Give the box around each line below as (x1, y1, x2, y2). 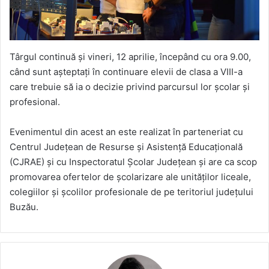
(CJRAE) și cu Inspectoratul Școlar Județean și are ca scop (10, 156, 257, 168)
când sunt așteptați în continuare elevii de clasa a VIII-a (10, 65, 243, 77)
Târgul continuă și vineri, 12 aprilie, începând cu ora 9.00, (10, 50, 251, 62)
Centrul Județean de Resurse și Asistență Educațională (10, 141, 243, 153)
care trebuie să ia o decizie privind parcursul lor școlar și (10, 80, 250, 92)
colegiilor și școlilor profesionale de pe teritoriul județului (10, 186, 253, 198)
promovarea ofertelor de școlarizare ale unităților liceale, (10, 171, 251, 183)
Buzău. (10, 201, 38, 213)
